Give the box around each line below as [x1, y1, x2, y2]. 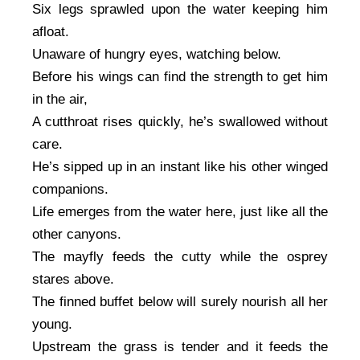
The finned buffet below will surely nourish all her [32, 294, 328, 310]
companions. [32, 182, 112, 198]
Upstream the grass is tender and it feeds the [32, 339, 328, 355]
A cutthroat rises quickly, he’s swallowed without [32, 114, 328, 130]
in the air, [32, 92, 88, 108]
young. [32, 317, 76, 333]
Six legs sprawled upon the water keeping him [32, 2, 328, 18]
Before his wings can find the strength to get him [32, 69, 328, 85]
